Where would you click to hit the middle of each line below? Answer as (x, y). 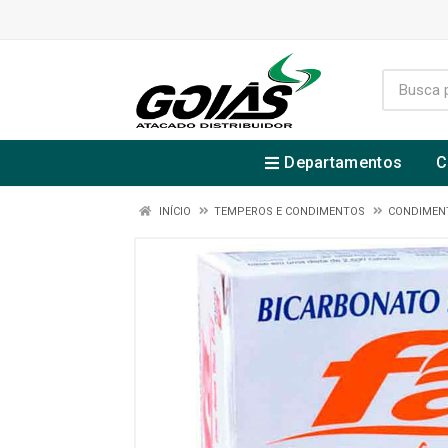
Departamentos (343, 162)
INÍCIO (173, 211)
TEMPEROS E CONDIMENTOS (289, 211)
